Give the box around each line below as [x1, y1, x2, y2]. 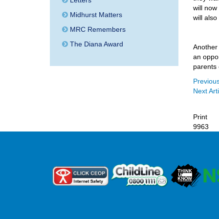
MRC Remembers [68, 25, 126, 33]
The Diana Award [68, 40, 123, 48]
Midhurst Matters [68, 11, 122, 19]
